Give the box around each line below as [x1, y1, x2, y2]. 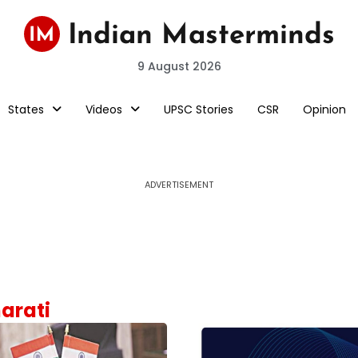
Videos [85, 101, 122, 117]
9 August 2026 [137, 58, 221, 74]
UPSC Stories [163, 101, 233, 117]
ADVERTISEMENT [145, 178, 213, 191]
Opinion [302, 101, 346, 117]
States [7, 101, 44, 117]
